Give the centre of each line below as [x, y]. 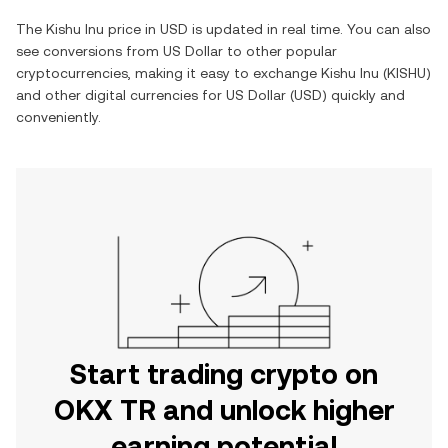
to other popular [280, 51]
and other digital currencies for [121, 95]
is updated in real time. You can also [309, 29]
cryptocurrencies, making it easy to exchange [168, 73]
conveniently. [58, 117]
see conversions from [89, 51]
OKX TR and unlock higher [224, 410]
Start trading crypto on [224, 374]
